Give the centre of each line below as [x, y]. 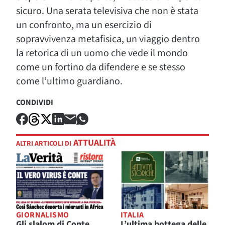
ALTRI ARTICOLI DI [44, 144]
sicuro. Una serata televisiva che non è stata [107, 11]
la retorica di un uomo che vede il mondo [102, 53]
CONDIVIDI [35, 102]
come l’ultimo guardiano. [69, 81]
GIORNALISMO [43, 215]
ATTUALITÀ [93, 143]
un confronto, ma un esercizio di [84, 25]
